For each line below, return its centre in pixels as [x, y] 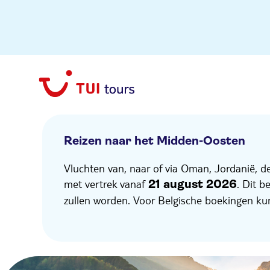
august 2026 [200, 184]
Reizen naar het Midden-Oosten [155, 141]
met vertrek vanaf [105, 184]
